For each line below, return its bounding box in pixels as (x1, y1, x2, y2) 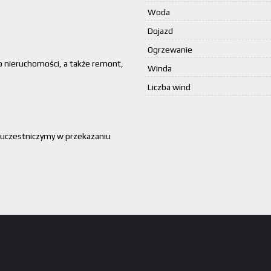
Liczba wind (148, 82, 191, 92)
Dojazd (148, 26, 173, 36)
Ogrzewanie (148, 45, 192, 54)
